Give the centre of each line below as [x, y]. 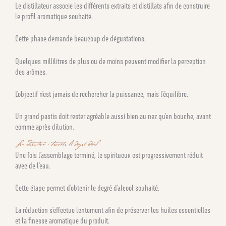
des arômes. [31, 72]
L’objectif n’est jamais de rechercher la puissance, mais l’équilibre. [102, 94]
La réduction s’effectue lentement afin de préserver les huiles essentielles [113, 210]
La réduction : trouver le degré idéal [56, 144]
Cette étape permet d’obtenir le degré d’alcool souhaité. [87, 188]
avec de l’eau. [33, 165]
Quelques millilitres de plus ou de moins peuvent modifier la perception [110, 61]
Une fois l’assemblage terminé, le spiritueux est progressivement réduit [109, 155]
